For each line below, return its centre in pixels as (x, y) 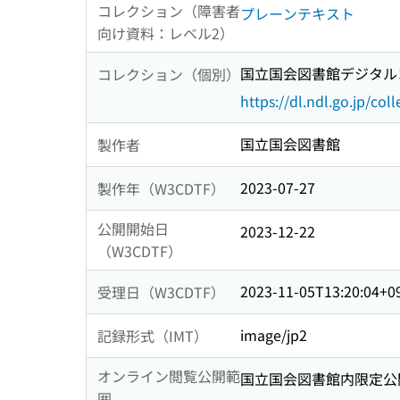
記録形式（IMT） (153, 335)
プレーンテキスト (297, 14)
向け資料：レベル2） (166, 33)
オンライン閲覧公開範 (169, 376)
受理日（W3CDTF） (161, 292)
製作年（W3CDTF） (161, 188)
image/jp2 (274, 335)
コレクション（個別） (169, 74)
